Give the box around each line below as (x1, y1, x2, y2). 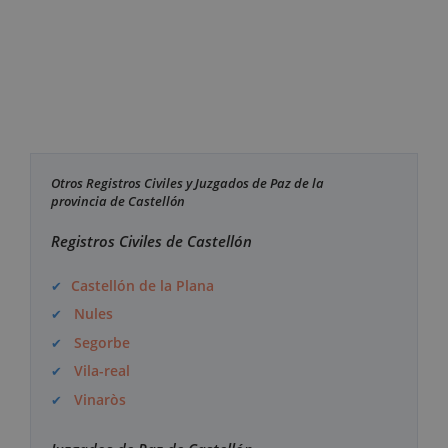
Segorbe (74, 332, 131, 352)
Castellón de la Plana (71, 275, 215, 295)
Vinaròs (74, 389, 127, 409)
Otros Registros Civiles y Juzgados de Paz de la (51, 174, 324, 193)
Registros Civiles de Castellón (51, 231, 252, 252)
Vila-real (74, 361, 131, 381)
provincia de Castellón (51, 192, 185, 211)
